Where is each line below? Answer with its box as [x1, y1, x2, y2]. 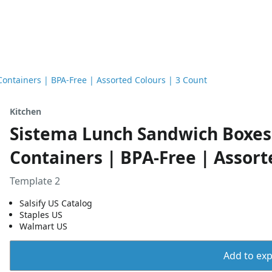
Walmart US [19, 220, 67, 232]
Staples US [19, 209, 63, 220]
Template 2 [10, 174, 60, 188]
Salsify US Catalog [19, 197, 92, 209]
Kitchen [10, 106, 41, 117]
